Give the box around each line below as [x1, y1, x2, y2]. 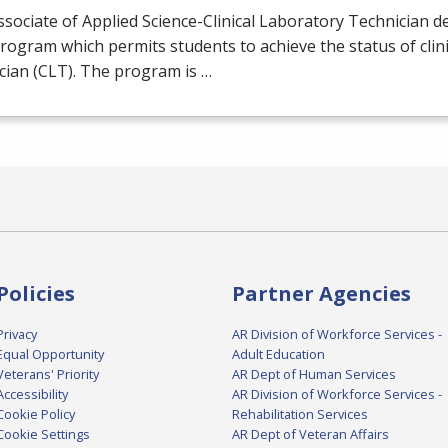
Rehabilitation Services [232, 405, 368, 424]
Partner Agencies [232, 280, 411, 308]
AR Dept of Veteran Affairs [232, 425, 389, 444]
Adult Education [232, 345, 325, 364]
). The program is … [68, 60, 212, 83]
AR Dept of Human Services [232, 365, 396, 384]
